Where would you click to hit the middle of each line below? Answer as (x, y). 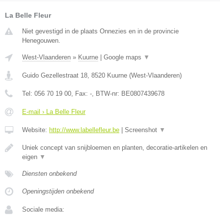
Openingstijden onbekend (58, 191)
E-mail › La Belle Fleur (54, 111)
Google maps (124, 57)
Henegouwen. (41, 40)
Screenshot (142, 130)
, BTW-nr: (107, 93)
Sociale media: (43, 209)
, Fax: (81, 93)
